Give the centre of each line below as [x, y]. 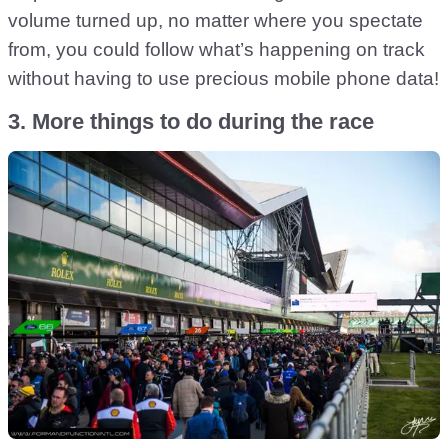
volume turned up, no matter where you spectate [215, 20]
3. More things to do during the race [191, 121]
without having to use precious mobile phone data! [223, 78]
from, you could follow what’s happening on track [216, 49]
